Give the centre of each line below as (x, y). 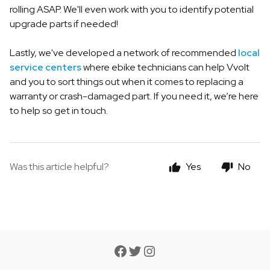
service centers (46, 67)
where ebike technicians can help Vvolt (165, 67)
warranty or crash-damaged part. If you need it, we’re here (134, 96)
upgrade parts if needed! (65, 24)
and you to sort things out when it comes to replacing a (127, 82)
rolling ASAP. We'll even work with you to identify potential (132, 9)
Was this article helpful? (59, 167)
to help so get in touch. (59, 111)
